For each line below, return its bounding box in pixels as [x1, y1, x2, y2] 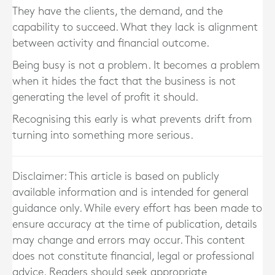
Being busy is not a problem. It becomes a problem [12, 60, 260, 71]
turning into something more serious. [12, 130, 193, 141]
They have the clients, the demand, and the [12, 6, 223, 17]
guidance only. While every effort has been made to [12, 203, 262, 214]
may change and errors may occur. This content [12, 235, 245, 246]
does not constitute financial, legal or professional [12, 251, 254, 261]
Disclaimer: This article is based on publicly [12, 171, 219, 182]
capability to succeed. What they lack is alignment [12, 22, 258, 33]
